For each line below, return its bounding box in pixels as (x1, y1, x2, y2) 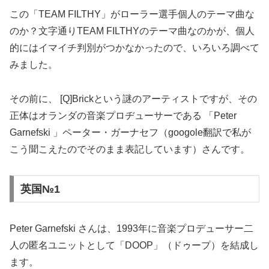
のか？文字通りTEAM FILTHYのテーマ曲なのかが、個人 (10, 26, 255, 37)
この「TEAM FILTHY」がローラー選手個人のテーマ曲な (10, 9, 255, 20)
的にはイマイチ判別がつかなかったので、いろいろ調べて (10, 43, 259, 53)
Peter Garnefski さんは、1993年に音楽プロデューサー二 (10, 223, 253, 234)
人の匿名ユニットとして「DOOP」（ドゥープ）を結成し (10, 240, 259, 250)
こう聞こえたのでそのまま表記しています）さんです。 (10, 144, 250, 155)
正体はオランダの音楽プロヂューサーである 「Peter (10, 110, 237, 121)
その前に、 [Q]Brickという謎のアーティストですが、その (10, 94, 257, 104)
